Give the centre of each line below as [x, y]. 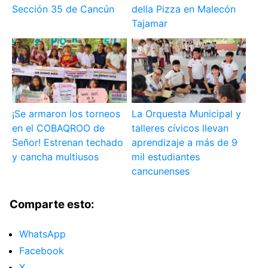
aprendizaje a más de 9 [184, 143]
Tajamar [149, 24]
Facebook [42, 250]
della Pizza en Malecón [183, 9]
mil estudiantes [165, 157]
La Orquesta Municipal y [186, 114]
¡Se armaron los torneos [66, 114]
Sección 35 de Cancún [63, 9]
